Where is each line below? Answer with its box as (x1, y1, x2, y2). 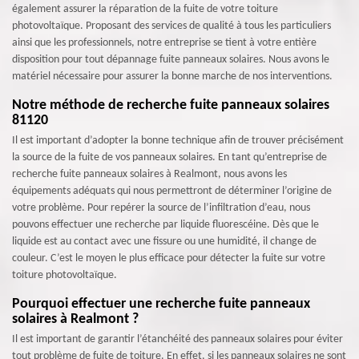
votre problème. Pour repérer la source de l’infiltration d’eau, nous (12, 201, 310, 214)
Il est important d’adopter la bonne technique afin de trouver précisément (12, 134, 344, 147)
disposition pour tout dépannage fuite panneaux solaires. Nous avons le (12, 53, 329, 66)
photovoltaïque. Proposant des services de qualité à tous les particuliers (12, 19, 331, 32)
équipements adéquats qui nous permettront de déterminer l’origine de (12, 184, 332, 197)
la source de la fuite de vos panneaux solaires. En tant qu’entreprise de (12, 151, 327, 163)
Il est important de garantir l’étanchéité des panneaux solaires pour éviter (12, 333, 343, 345)
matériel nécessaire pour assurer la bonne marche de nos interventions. (12, 70, 333, 83)
